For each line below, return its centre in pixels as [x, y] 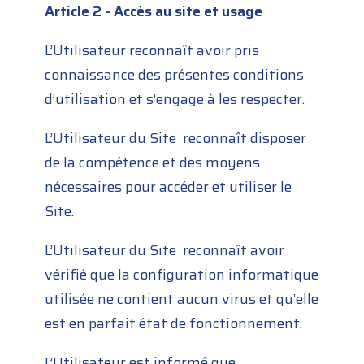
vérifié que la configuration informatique [182, 275]
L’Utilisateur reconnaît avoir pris [152, 51]
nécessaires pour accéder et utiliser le [169, 187]
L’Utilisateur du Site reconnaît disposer [176, 139]
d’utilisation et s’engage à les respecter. [175, 100]
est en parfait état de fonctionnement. [174, 324]
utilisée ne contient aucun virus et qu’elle [182, 299]
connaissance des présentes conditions [175, 75]
